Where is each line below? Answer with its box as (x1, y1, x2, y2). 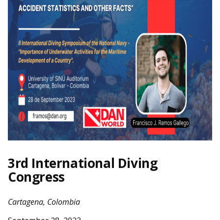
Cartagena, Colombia (8, 196, 80, 207)
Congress (8, 168, 65, 186)
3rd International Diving (8, 154, 158, 172)
